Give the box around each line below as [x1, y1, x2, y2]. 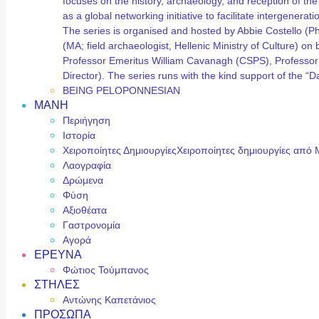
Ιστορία [63, 129, 95, 141]
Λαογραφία [63, 159, 111, 171]
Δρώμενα [63, 174, 103, 186]
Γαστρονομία [63, 219, 120, 231]
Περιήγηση [63, 114, 110, 126]
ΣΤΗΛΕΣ [34, 278, 80, 291]
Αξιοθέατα [63, 204, 107, 216]
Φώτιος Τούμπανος [63, 263, 149, 276]
